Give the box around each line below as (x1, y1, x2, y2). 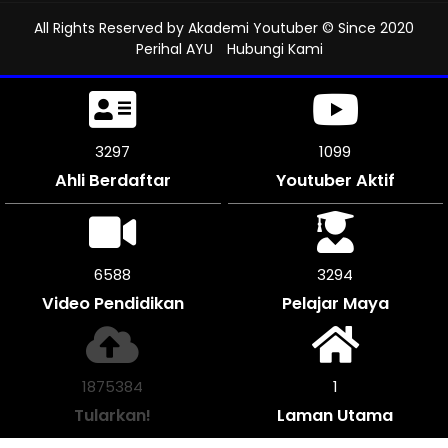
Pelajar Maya (281, 291, 389, 315)
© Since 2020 (318, 17, 414, 38)
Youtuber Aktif (275, 168, 395, 192)
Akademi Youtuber (188, 17, 318, 38)
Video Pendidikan (41, 291, 184, 315)
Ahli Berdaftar (54, 168, 171, 192)
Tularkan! (74, 403, 152, 427)
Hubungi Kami (226, 38, 323, 59)
